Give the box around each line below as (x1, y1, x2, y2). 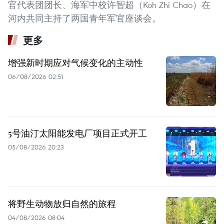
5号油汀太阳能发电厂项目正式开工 (8, 126, 147, 139)
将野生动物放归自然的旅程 (8, 197, 116, 209)
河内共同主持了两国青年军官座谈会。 (8, 12, 161, 24)
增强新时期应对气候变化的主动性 (8, 56, 143, 68)
